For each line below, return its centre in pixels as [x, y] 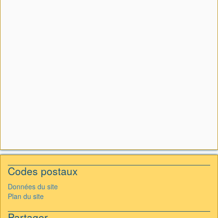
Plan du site [26, 196]
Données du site [33, 186]
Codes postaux [43, 171]
